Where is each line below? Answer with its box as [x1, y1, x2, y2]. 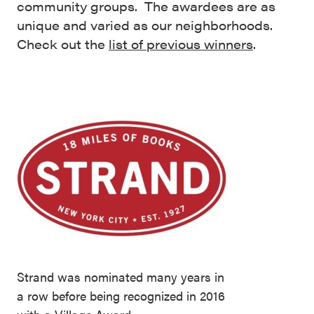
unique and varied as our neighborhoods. [17, 16, 273, 34]
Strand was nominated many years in [17, 268, 224, 285]
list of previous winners [109, 35, 253, 53]
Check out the [17, 35, 109, 53]
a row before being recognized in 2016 [17, 287, 225, 304]
